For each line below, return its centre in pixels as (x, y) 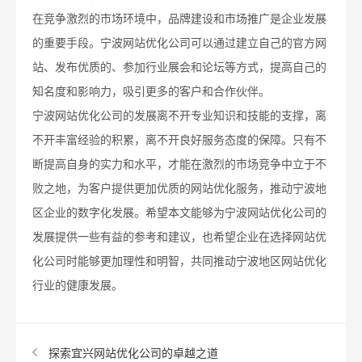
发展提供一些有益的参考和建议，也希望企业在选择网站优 (179, 238)
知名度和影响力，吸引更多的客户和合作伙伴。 (151, 92)
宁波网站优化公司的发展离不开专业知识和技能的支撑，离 (179, 116)
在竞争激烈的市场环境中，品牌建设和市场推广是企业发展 (179, 19)
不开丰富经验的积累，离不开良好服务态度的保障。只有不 (179, 141)
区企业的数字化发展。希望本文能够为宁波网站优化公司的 (179, 213)
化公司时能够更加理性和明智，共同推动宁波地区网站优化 (179, 262)
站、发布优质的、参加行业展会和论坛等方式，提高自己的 (179, 68)
